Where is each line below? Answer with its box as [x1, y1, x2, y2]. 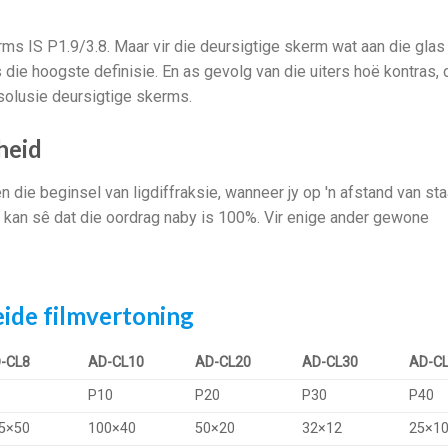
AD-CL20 [195, 353, 252, 371]
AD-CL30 [302, 353, 359, 371]
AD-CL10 [88, 353, 145, 371]
